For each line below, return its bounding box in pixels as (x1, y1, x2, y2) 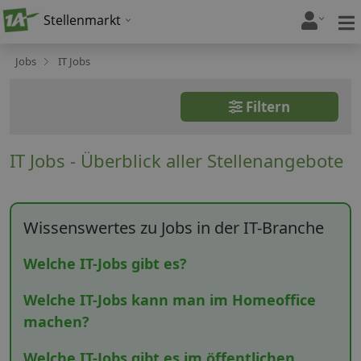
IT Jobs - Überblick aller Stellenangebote (10, 148, 343, 172)
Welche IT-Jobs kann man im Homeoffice (23, 290, 316, 310)
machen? (23, 312, 89, 332)
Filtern (243, 98, 290, 116)
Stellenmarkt (44, 11, 121, 29)
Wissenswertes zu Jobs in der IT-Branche (23, 216, 324, 239)
